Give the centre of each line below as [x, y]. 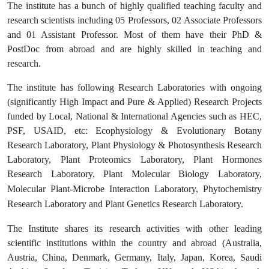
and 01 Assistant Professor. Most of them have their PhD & [134, 34]
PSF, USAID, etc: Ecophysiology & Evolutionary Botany [134, 130]
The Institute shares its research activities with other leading [134, 228]
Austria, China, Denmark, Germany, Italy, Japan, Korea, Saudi [134, 257]
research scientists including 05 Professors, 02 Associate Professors [134, 20]
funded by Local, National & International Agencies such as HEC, [134, 116]
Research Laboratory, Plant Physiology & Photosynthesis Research [134, 145]
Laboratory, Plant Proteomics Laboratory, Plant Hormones [134, 159]
